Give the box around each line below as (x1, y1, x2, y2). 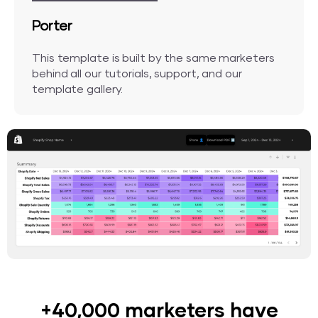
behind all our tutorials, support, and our (32, 68, 242, 79)
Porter (32, 19, 72, 33)
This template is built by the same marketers (32, 53, 275, 64)
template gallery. (32, 84, 124, 95)
